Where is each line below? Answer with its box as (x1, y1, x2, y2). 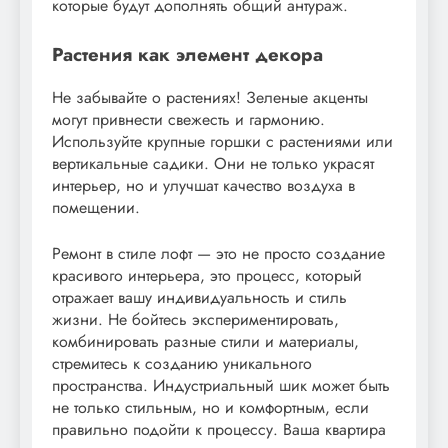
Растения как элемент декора (52, 41, 323, 69)
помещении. (52, 195, 140, 219)
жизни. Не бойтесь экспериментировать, (52, 307, 339, 331)
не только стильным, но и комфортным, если (52, 395, 369, 419)
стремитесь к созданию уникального (52, 351, 312, 375)
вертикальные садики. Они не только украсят (52, 151, 374, 175)
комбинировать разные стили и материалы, (52, 329, 359, 353)
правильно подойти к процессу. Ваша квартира (52, 417, 386, 441)
